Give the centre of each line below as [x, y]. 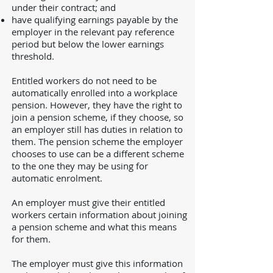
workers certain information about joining [99, 214]
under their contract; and [64, 7]
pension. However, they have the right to [97, 105]
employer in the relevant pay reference [93, 32]
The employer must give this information [97, 263]
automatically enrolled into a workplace [94, 93]
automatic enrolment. [57, 178]
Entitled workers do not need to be [84, 80]
